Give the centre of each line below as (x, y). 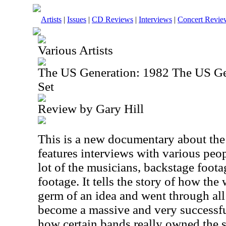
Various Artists (75, 50)
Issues (77, 19)
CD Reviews (112, 19)
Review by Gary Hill (91, 109)
